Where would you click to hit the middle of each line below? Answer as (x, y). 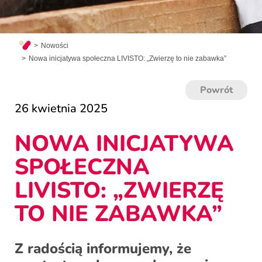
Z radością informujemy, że (103, 249)
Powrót (216, 90)
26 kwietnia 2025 (61, 109)
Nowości (54, 46)
